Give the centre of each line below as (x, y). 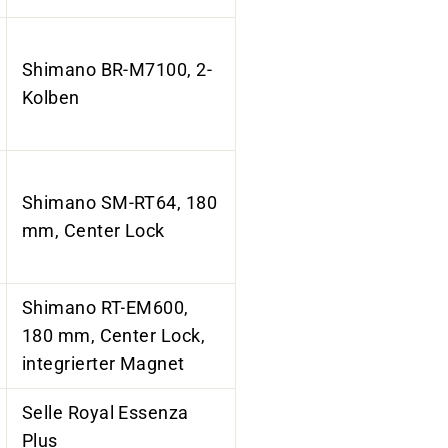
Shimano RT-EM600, (105, 307)
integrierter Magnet (103, 363)
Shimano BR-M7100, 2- (117, 69)
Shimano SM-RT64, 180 (119, 202)
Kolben (53, 97)
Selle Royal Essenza (105, 412)
